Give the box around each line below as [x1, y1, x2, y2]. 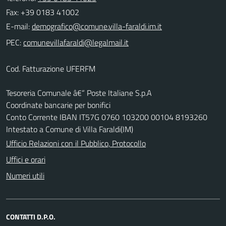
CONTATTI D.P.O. [6, 211, 55, 222]
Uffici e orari [6, 153, 45, 165]
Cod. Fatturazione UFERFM [6, 62, 95, 75]
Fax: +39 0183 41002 [6, 6, 79, 18]
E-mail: [6, 20, 30, 32]
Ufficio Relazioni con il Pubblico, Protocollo [6, 137, 146, 149]
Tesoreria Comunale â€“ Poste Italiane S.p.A [6, 86, 152, 99]
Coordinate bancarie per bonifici [6, 98, 110, 111]
